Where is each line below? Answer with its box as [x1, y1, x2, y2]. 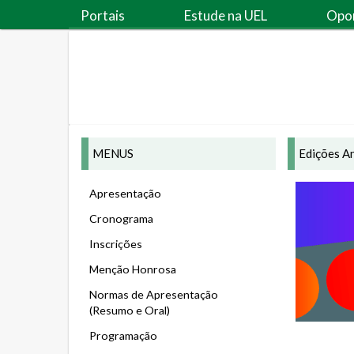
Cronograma [89, 212, 153, 225]
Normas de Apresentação [89, 288, 218, 301]
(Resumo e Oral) [89, 303, 170, 317]
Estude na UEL [184, 7, 267, 24]
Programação [89, 329, 157, 342]
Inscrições [89, 237, 142, 250]
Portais [81, 7, 125, 24]
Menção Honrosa [89, 262, 176, 276]
